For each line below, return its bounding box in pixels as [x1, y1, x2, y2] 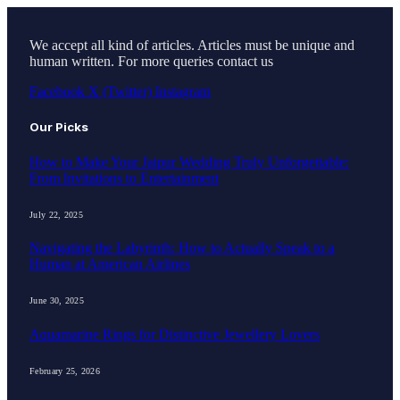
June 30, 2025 [29, 296, 84, 306]
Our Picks [29, 120, 88, 135]
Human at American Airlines [29, 256, 190, 272]
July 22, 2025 [29, 209, 83, 220]
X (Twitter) [88, 84, 152, 100]
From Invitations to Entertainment [29, 170, 219, 186]
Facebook [29, 84, 85, 100]
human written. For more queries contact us [29, 54, 273, 70]
